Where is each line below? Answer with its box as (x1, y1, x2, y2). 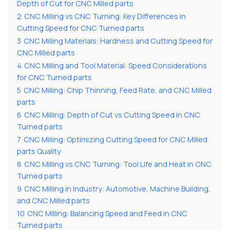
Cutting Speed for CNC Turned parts (17, 23, 144, 33)
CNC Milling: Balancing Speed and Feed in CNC (27, 208, 187, 218)
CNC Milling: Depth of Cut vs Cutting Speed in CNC (24, 109, 200, 120)
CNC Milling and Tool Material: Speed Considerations (24, 60, 207, 70)
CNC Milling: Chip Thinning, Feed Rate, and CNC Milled (24, 85, 212, 95)
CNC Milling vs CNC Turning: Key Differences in (24, 11, 186, 21)
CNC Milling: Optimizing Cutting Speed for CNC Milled (24, 134, 207, 144)
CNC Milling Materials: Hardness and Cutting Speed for (24, 35, 213, 46)
